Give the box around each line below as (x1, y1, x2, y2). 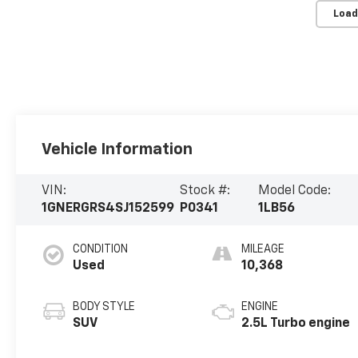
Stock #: (179, 185, 230, 198)
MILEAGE (241, 244, 285, 256)
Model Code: (258, 185, 332, 198)
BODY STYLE (73, 301, 136, 313)
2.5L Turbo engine (241, 317, 351, 331)
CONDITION (73, 244, 129, 256)
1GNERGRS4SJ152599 (42, 202, 175, 216)
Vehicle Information (42, 141, 193, 158)
